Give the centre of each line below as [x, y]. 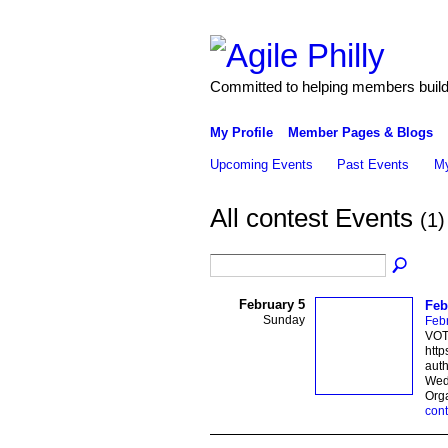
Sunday [283, 319]
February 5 [271, 304]
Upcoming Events [261, 164]
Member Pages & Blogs [360, 132]
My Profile [241, 132]
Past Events [373, 164]
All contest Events [314, 218]
